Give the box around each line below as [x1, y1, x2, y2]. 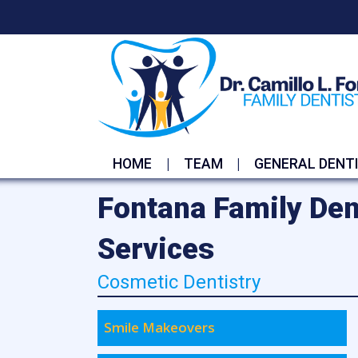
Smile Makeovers [104, 318, 216, 337]
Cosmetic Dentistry [97, 271, 261, 293]
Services [97, 232, 214, 266]
